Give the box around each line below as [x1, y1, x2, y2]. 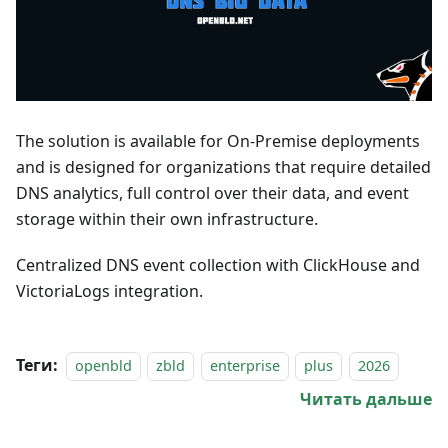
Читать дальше [300, 387, 432, 410]
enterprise [209, 355, 280, 375]
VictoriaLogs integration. [16, 279, 203, 302]
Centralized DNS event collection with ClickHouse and [16, 253, 420, 276]
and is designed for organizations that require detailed [16, 155, 431, 178]
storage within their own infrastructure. [16, 207, 318, 230]
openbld [75, 355, 132, 375]
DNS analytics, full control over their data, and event [16, 181, 409, 204]
